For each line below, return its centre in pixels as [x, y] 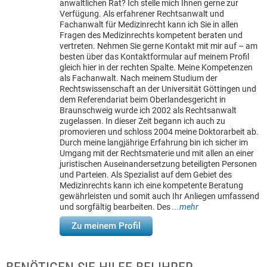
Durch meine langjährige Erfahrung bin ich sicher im [154, 142]
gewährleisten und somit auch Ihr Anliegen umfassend [159, 196]
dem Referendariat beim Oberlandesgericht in [143, 100]
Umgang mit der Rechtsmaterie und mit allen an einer [157, 153]
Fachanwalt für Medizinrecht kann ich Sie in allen [149, 24]
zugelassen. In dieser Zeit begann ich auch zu [142, 121]
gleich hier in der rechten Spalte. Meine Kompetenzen [156, 67]
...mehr [185, 207]
